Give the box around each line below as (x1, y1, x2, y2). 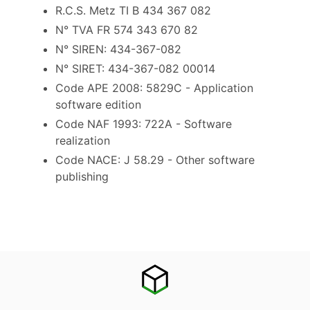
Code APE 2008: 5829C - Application (55, 80, 253, 95)
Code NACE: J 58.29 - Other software (55, 152, 255, 167)
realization (55, 133, 110, 147)
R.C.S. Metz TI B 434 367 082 (55, 3, 211, 17)
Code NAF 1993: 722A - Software (55, 116, 232, 131)
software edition (55, 97, 141, 111)
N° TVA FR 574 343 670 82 (55, 22, 198, 37)
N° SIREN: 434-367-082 (55, 42, 181, 56)
